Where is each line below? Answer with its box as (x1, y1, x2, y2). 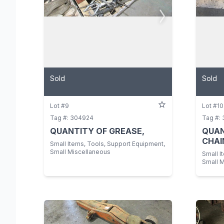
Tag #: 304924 (50, 114, 93, 122)
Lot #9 (50, 102, 69, 110)
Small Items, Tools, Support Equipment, (50, 140, 165, 148)
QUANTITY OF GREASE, (50, 126, 144, 136)
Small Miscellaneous (50, 148, 110, 156)
